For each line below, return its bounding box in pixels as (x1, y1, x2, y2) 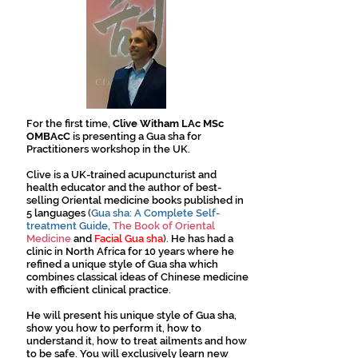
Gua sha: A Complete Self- (91, 207, 220, 219)
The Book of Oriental (113, 220, 215, 232)
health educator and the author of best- (26, 181, 221, 193)
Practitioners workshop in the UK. (26, 143, 190, 155)
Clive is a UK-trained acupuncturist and (26, 169, 217, 181)
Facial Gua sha (94, 233, 163, 245)
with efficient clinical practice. (26, 284, 171, 296)
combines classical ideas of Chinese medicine (26, 271, 249, 283)
